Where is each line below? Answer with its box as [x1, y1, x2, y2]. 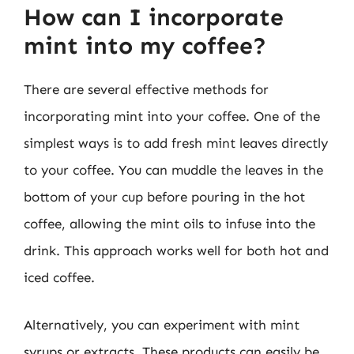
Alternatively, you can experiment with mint [24, 316, 299, 333]
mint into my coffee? [24, 32, 266, 60]
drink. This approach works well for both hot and [24, 243, 329, 258]
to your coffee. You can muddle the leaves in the [24, 162, 323, 178]
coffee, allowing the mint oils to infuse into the [24, 216, 315, 232]
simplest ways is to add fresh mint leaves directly [24, 135, 328, 151]
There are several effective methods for [24, 81, 269, 97]
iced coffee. [24, 269, 95, 285]
